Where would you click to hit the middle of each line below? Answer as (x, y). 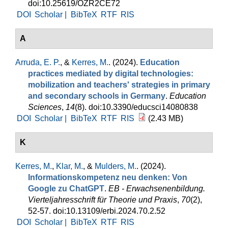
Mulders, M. (116, 166)
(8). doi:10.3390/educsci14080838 (136, 107)
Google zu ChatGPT (66, 189)
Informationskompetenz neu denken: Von (108, 177)
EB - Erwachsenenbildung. (157, 189)
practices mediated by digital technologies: (111, 74)
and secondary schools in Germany (97, 96)
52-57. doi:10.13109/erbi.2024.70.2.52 (97, 211)
